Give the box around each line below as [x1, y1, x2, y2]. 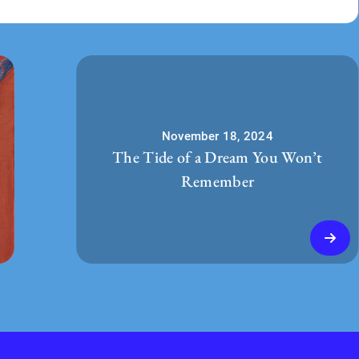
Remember [180, 170, 255, 192]
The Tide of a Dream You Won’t [112, 146, 323, 167]
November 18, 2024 [161, 128, 273, 143]
